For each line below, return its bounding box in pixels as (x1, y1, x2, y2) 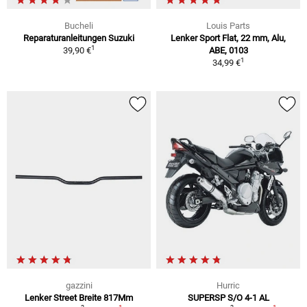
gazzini (65, 280, 93, 291)
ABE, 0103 (208, 45, 248, 56)
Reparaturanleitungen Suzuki (23, 33, 134, 44)
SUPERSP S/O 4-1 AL (187, 292, 269, 303)
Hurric (217, 280, 240, 291)
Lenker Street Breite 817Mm (25, 292, 133, 303)
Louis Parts (206, 21, 250, 32)
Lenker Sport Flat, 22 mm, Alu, (171, 33, 286, 44)
